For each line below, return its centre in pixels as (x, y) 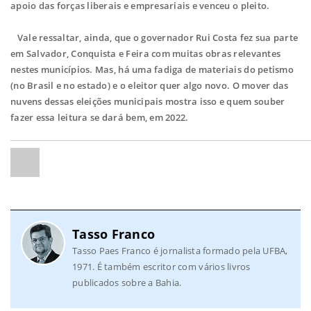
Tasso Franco (114, 234)
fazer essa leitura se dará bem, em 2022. (100, 118)
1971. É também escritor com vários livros (161, 267)
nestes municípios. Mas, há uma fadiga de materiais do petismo (152, 70)
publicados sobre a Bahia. (127, 283)
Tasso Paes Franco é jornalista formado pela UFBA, (180, 251)
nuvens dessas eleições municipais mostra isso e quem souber (148, 102)
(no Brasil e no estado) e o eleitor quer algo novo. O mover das (150, 86)
